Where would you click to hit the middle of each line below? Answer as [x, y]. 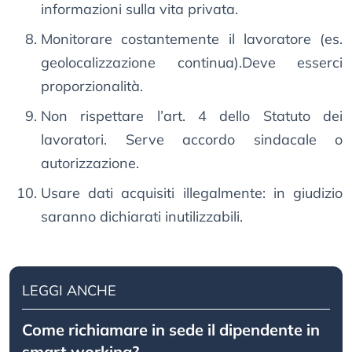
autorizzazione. [90, 163]
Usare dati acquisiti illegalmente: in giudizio [192, 193]
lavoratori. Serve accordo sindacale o [192, 140]
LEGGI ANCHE [69, 291]
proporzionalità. [92, 86]
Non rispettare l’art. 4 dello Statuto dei [192, 116]
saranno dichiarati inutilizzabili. [142, 217]
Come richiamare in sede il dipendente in [171, 330]
